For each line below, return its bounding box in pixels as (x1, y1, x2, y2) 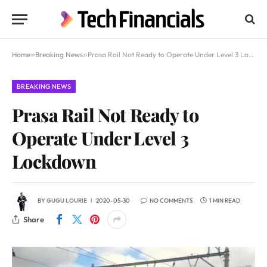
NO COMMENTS (150, 197, 193, 205)
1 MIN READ (209, 197, 240, 205)
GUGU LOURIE (46, 197, 87, 205)
